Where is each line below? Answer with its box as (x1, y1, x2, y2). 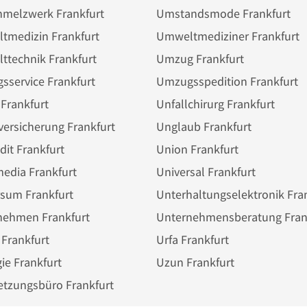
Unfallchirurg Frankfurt (156, 96, 275, 112)
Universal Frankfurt (156, 164, 256, 180)
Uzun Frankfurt (156, 254, 234, 270)
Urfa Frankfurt (156, 232, 229, 247)
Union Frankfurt (156, 141, 238, 157)
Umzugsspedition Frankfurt (156, 73, 298, 89)
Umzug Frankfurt (156, 51, 244, 66)
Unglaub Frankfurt (156, 119, 251, 134)
